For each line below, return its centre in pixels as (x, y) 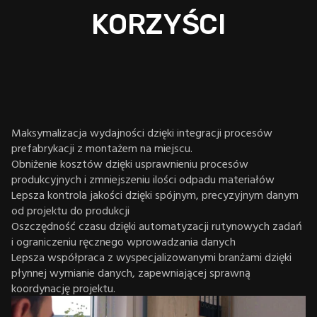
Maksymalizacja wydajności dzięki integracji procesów (142, 132)
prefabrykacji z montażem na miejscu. (102, 148)
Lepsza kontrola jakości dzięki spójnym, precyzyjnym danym (155, 194)
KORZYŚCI (158, 25)
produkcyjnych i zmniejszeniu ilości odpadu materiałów (143, 179)
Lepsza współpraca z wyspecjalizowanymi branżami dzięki (151, 257)
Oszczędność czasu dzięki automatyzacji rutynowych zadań (157, 225)
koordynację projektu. (63, 288)
